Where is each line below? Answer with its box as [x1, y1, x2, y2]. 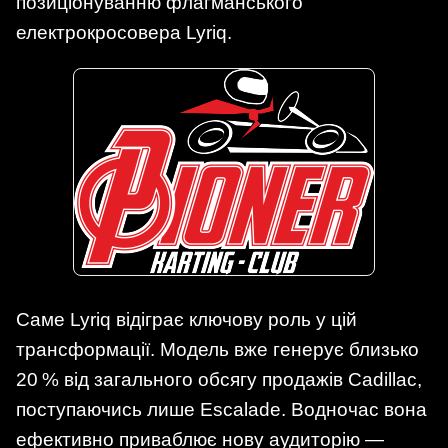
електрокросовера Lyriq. [16, 21, 232, 43]
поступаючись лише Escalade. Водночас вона [16, 398, 427, 420]
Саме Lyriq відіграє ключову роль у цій [16, 308, 357, 330]
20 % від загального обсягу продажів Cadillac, [16, 368, 422, 390]
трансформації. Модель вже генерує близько [16, 338, 419, 360]
